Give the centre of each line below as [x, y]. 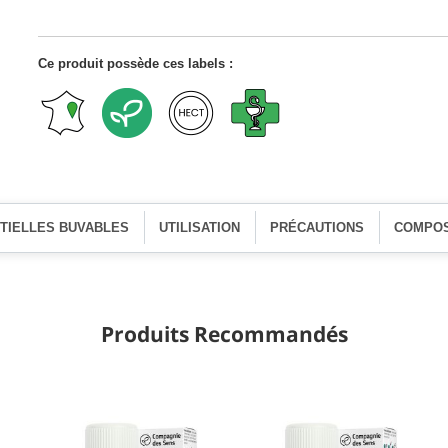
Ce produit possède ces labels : [135, 63]
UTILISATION [200, 227]
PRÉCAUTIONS [317, 227]
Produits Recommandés [224, 333]
